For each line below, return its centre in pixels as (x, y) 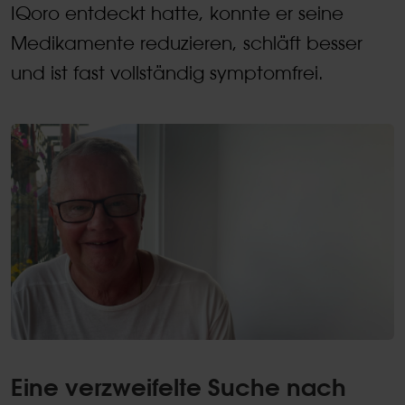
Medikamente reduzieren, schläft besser (187, 43)
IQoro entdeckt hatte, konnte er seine (177, 14)
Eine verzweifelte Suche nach (179, 386)
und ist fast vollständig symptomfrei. (167, 73)
